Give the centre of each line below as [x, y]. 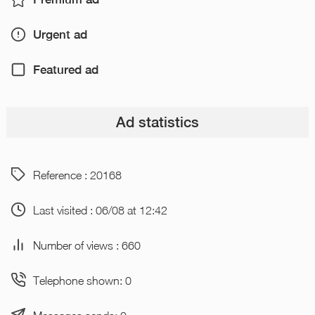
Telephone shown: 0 [82, 280]
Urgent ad [60, 35]
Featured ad [65, 70]
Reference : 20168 [77, 174]
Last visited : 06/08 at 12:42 [100, 210]
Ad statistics [157, 122]
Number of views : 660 [86, 245]
